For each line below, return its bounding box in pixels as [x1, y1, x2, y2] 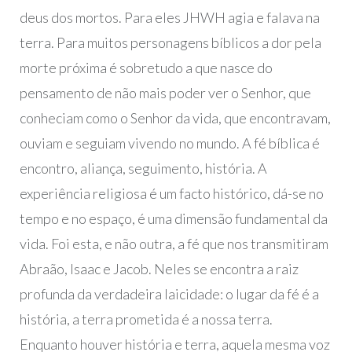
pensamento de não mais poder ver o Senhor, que [19, 84, 311, 102]
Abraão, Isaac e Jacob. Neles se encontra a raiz [19, 260, 299, 278]
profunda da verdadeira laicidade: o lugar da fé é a [19, 285, 319, 303]
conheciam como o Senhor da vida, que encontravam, [19, 109, 331, 127]
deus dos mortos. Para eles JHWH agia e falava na [19, 9, 320, 27]
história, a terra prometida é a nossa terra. [19, 310, 273, 328]
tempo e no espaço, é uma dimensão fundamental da [19, 210, 328, 228]
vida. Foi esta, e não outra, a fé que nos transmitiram [19, 235, 328, 253]
